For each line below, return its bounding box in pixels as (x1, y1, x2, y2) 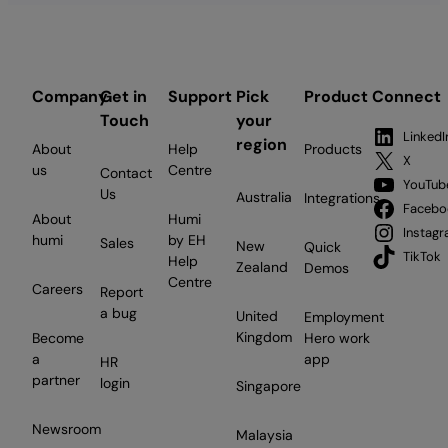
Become (32, 328, 84, 347)
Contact (100, 163, 152, 182)
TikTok (402, 247, 441, 265)
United (236, 306, 278, 325)
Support (168, 85, 232, 107)
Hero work (304, 328, 370, 347)
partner (32, 370, 80, 389)
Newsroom (32, 419, 101, 438)
